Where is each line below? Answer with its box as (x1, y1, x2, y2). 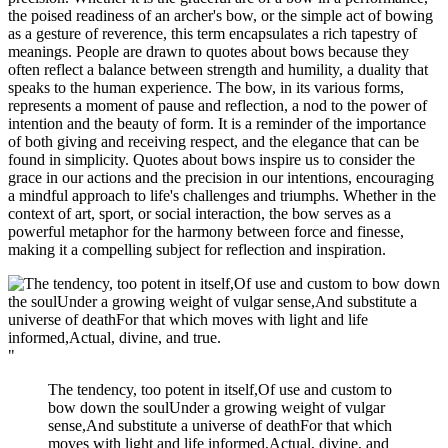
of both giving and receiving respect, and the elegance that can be (8, 133, 419, 151)
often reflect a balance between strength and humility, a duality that (8, 61, 428, 79)
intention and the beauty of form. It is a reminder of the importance (8, 115, 426, 133)
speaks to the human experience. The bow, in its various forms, (8, 79, 404, 97)
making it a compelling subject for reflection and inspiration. (8, 241, 386, 259)
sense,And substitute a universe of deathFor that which (48, 417, 392, 435)
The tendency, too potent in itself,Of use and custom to (48, 381, 392, 399)
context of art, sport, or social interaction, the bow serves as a (8, 205, 391, 223)
